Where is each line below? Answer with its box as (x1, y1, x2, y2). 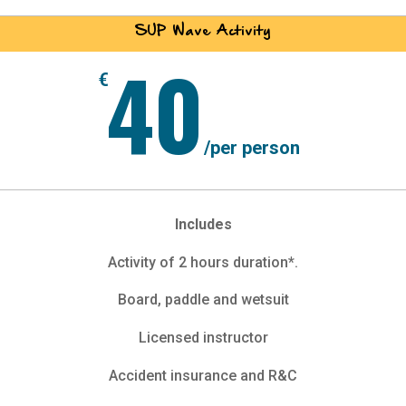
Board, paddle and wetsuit (117, 291, 289, 309)
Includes (174, 216, 232, 234)
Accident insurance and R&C (109, 366, 297, 384)
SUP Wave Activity (135, 24, 271, 39)
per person (209, 137, 300, 159)
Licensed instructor (138, 329, 268, 347)
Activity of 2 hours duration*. (108, 253, 298, 271)
